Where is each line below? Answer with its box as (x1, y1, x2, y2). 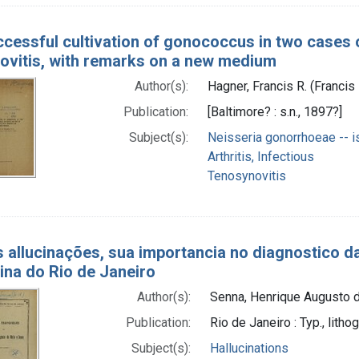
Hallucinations (209, 340, 288, 356)
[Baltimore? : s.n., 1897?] (207, 103, 342, 119)
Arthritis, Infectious (207, 148, 314, 164)
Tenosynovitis (207, 167, 286, 184)
